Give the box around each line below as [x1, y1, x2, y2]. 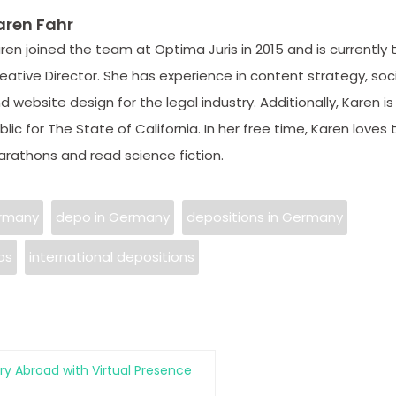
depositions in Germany [186, 207, 343, 226]
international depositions [28, 247, 194, 266]
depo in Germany [55, 207, 170, 226]
